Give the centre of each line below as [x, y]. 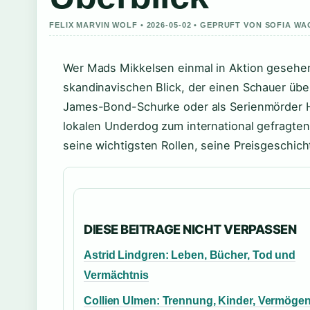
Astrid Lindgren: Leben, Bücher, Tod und [190, 255]
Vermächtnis [116, 275]
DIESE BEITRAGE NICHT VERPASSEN [190, 229]
